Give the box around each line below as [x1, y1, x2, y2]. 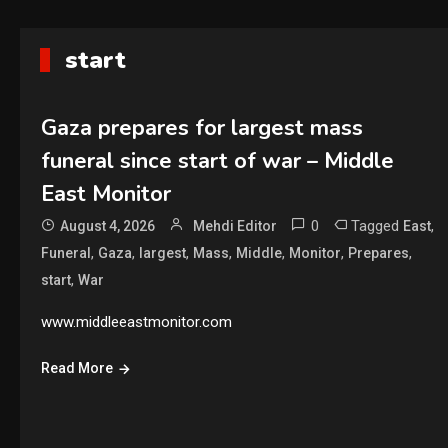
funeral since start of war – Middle [40, 146, 394, 176]
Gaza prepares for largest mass [40, 113, 363, 143]
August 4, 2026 [59, 218, 155, 234]
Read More [40, 360, 113, 376]
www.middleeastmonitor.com [40, 313, 232, 331]
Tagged [350, 217, 403, 235]
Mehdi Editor [192, 218, 277, 234]
